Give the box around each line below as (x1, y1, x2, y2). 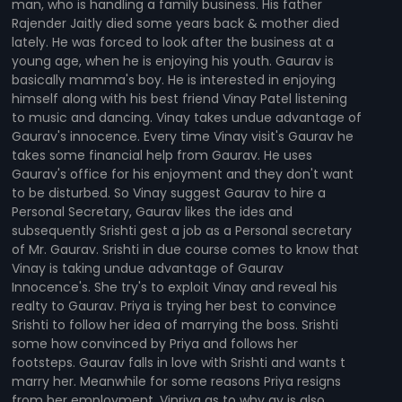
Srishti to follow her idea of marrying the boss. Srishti (12, 315, 339, 334)
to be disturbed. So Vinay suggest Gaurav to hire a (12, 183, 327, 202)
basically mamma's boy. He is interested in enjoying (12, 70, 336, 89)
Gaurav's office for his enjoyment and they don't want (12, 164, 354, 183)
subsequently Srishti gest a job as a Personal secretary (12, 221, 353, 240)
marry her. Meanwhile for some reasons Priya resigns (12, 371, 342, 390)
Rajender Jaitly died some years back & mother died (12, 13, 340, 32)
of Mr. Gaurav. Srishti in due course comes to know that (12, 240, 360, 258)
